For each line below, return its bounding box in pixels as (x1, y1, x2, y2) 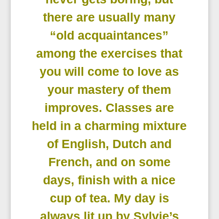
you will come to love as (40, 65, 179, 79)
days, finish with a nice (43, 173, 176, 187)
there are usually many (43, 10, 176, 24)
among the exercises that (36, 46, 183, 61)
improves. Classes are (44, 101, 175, 115)
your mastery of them (47, 83, 172, 97)
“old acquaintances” (50, 28, 169, 43)
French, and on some (48, 155, 171, 169)
